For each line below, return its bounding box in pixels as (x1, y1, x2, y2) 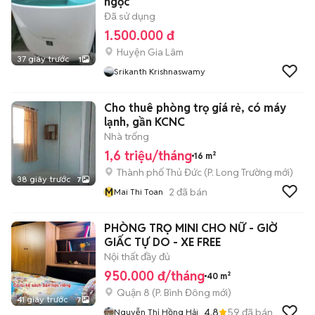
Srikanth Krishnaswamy (114, 66, 205, 77)
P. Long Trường (207, 166, 272, 179)
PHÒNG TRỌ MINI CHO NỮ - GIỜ (104, 221, 278, 236)
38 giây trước (17, 174, 70, 184)
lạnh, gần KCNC (104, 115, 185, 129)
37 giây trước (17, 53, 69, 64)
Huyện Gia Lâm (117, 46, 184, 58)
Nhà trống (104, 130, 149, 143)
